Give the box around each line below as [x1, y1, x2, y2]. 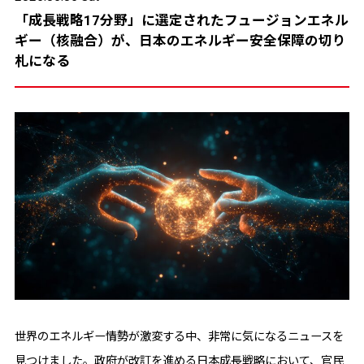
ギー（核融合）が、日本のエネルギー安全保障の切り [14, 32, 346, 49]
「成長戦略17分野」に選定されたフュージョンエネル [14, 11, 349, 28]
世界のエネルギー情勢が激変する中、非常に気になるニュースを [14, 329, 344, 343]
